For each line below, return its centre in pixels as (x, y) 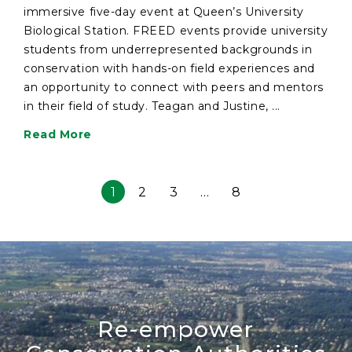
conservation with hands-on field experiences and (169, 68)
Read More (58, 134)
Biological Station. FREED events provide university (176, 30)
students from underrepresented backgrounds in (168, 49)
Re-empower (176, 329)
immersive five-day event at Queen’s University (164, 11)
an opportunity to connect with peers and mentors (174, 87)
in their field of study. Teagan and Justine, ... (152, 106)
